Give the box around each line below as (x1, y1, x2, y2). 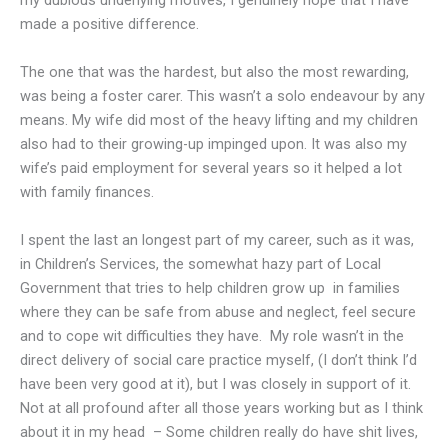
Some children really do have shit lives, (166, 423, 418, 441)
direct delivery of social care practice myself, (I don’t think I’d (20, 351, 417, 369)
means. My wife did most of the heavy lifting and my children (20, 111, 418, 129)
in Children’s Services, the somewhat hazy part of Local (20, 255, 381, 273)
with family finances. (20, 183, 162, 201)
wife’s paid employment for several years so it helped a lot (20, 159, 402, 177)
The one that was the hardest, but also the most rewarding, (20, 63, 409, 81)
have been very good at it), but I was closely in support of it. (20, 375, 411, 393)
